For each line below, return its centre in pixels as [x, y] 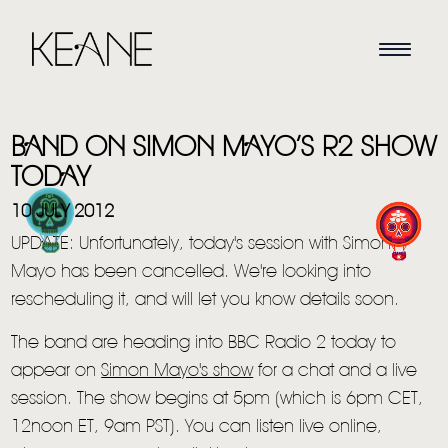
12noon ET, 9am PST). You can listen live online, [197, 427]
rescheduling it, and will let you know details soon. [205, 300]
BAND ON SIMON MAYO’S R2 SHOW [224, 149]
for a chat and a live [335, 371]
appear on [56, 371]
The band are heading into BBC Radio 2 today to [204, 343]
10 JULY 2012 [63, 212]
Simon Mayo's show [177, 371]
